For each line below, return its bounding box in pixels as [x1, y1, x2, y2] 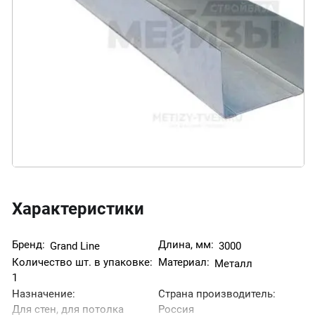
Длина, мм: [158, 238, 214, 251]
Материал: [158, 255, 210, 269]
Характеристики [12, 198, 144, 219]
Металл [214, 257, 252, 270]
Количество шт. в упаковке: [12, 255, 153, 269]
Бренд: [12, 238, 45, 251]
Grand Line [50, 239, 100, 252]
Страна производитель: [158, 287, 276, 300]
